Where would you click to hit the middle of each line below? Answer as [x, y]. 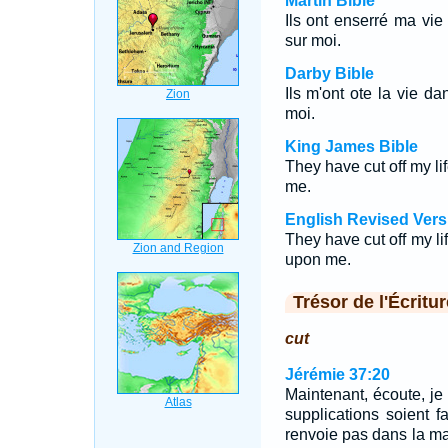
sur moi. [312, 40]
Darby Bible [329, 73]
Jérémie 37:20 [337, 374]
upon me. [317, 259]
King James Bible [351, 146]
